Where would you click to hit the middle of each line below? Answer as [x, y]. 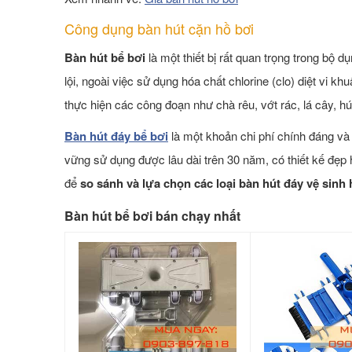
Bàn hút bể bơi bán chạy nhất [152, 216]
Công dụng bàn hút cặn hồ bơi [159, 29]
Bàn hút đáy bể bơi [116, 136]
